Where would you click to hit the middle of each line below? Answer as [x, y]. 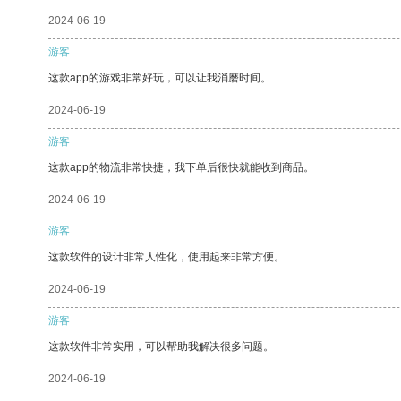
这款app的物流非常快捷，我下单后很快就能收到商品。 [181, 167]
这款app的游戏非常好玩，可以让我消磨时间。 [160, 77]
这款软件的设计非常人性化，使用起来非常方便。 [166, 256]
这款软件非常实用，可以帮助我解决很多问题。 [161, 346]
